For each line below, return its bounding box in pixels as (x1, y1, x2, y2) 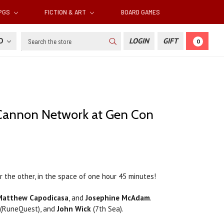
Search (20, 32, 43, 42)
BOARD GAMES (120, 7, 160, 16)
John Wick (57, 204, 91, 214)
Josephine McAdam (85, 193, 150, 203)
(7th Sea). (91, 204, 123, 214)
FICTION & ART (44, 7, 88, 16)
